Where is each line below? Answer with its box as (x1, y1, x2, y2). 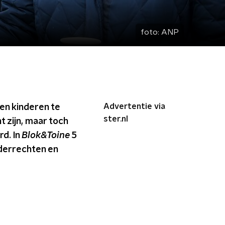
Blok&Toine (22, 131, 72, 140)
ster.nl (103, 115, 128, 123)
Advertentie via (103, 102, 165, 110)
